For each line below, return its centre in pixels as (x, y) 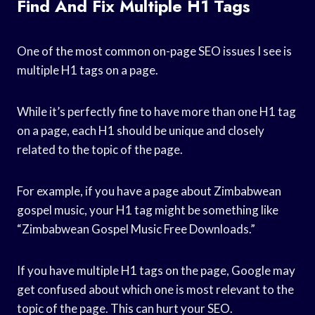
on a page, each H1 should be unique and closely (141, 130)
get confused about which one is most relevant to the (155, 289)
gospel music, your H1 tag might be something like (148, 210)
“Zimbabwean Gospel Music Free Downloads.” (136, 229)
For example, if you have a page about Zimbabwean (149, 191)
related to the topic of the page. (100, 149)
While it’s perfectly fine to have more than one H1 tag (156, 111)
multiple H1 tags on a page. (88, 70)
